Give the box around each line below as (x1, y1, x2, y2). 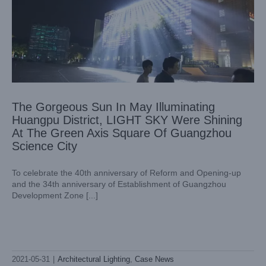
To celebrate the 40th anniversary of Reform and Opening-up (12, 167, 241, 178)
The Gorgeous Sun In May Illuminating (12, 100, 215, 113)
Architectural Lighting (58, 254, 130, 264)
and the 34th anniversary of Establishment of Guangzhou (12, 179, 226, 189)
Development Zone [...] (86, 190, 98, 200)
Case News (135, 254, 174, 264)
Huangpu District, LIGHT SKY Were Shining (12, 113, 242, 126)
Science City (12, 139, 77, 153)
